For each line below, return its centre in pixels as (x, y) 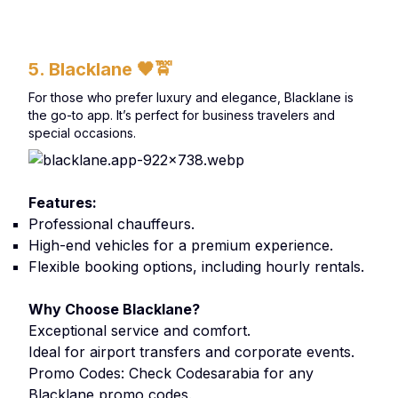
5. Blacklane (83, 69)
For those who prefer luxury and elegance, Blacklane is (191, 97)
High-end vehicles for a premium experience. (181, 245)
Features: (64, 203)
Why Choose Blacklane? (116, 309)
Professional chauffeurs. (111, 224)
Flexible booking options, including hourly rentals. (196, 267)
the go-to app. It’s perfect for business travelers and (182, 115)
